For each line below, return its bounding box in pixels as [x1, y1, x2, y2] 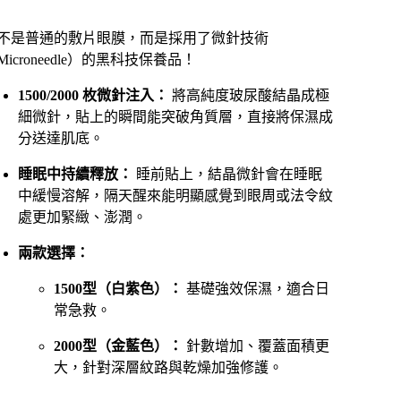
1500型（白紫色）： [54, 281, 183, 296]
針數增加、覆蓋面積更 [183, 338, 329, 354]
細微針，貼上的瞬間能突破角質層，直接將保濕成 [18, 109, 333, 124]
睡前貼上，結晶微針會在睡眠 [132, 166, 322, 182]
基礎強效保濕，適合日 [183, 281, 329, 296]
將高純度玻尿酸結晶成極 [168, 88, 329, 103]
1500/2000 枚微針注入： [18, 88, 168, 103]
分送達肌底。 [18, 131, 104, 146]
